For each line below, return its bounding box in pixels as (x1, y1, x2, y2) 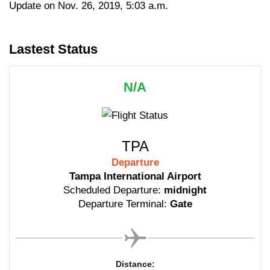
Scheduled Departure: (63, 184, 161, 196)
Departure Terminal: (78, 198, 167, 210)
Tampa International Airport (69, 171, 201, 183)
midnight (164, 184, 207, 196)
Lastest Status (9, 41, 98, 57)
